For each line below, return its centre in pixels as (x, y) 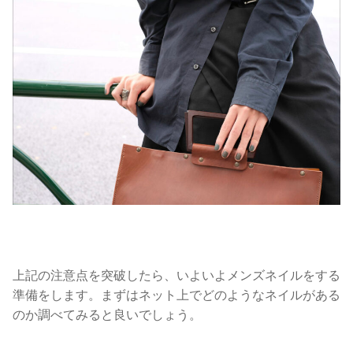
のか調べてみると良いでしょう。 (107, 314)
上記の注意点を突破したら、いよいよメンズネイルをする (176, 275)
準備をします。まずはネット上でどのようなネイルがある (176, 294)
